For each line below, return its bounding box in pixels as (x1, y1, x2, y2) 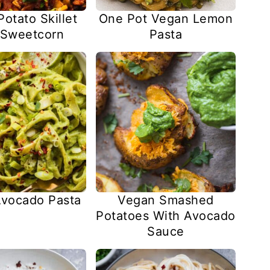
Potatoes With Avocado (96, 208, 236, 223)
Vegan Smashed (118, 192, 214, 207)
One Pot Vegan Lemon (98, 11, 233, 27)
